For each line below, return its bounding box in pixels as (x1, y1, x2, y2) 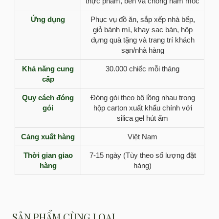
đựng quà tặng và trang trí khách (90, 36, 195, 44)
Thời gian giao (23, 151, 73, 159)
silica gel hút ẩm (117, 114, 168, 122)
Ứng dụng (31, 15, 65, 23)
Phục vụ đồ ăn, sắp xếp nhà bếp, (90, 15, 195, 23)
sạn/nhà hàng (121, 46, 164, 54)
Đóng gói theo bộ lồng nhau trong (90, 93, 195, 102)
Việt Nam (128, 132, 157, 141)
